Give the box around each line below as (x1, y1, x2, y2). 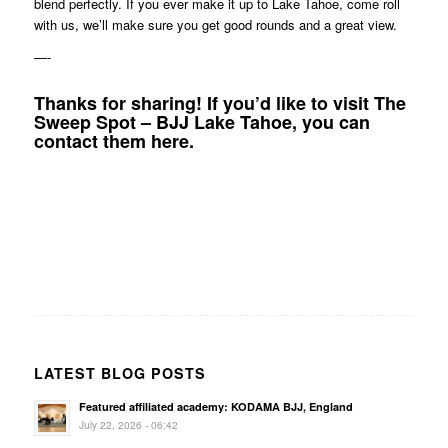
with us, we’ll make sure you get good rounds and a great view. (33, 14, 397, 34)
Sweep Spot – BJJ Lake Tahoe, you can (33, 108, 370, 135)
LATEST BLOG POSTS (33, 362, 206, 383)
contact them (33, 127, 151, 154)
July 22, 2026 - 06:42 (78, 416, 178, 432)
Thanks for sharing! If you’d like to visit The (33, 89, 406, 116)
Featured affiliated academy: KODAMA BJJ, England (78, 398, 353, 414)
